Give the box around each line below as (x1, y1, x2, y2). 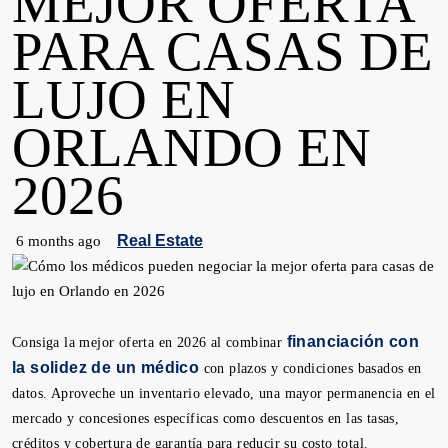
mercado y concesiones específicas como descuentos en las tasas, (12, 411, 400, 426)
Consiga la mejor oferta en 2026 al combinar (12, 335, 287, 350)
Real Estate (117, 232, 203, 249)
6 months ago (16, 233, 101, 249)
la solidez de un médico (12, 359, 200, 376)
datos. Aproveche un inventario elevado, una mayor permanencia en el (12, 386, 436, 401)
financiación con (286, 333, 420, 350)
